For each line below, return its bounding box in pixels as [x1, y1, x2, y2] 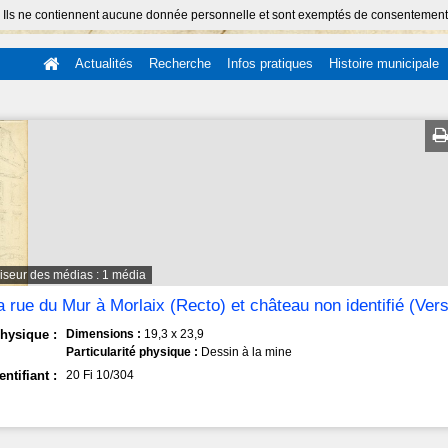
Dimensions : [66, 327, 145, 341]
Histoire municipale [329, 56, 439, 71]
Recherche [149, 56, 211, 71]
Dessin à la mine [201, 345, 293, 359]
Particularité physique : [66, 345, 202, 359]
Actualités [75, 56, 133, 71]
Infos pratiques [227, 56, 313, 71]
